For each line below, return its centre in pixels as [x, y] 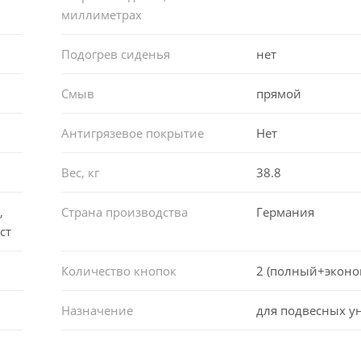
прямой [279, 93]
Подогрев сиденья [115, 54]
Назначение [97, 310]
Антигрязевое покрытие [132, 133]
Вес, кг [80, 172]
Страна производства [124, 212]
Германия [286, 212]
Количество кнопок [118, 270]
